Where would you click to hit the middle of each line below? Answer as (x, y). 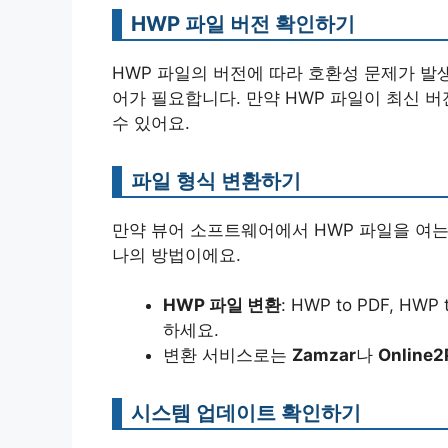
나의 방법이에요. (176, 254)
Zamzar (324, 355)
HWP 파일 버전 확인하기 (243, 23)
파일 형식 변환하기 (216, 180)
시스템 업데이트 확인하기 (246, 413)
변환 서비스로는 (227, 355)
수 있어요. (151, 122)
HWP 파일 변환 (222, 305)
